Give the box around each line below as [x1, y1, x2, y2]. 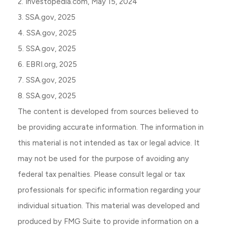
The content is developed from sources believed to [18, 107, 199, 116]
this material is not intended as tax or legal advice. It [18, 138, 200, 147]
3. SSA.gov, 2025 [18, 13, 75, 22]
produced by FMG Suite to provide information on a [18, 217, 199, 226]
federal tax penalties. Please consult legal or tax [18, 170, 185, 179]
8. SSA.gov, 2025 [18, 91, 76, 100]
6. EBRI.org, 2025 [18, 60, 77, 69]
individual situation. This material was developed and [18, 201, 200, 210]
